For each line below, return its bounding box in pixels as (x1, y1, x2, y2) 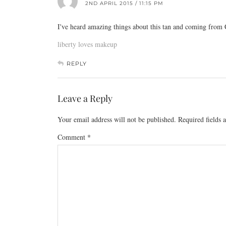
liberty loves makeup (58, 39, 117, 49)
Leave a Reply (58, 92, 112, 104)
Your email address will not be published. (58, 115, 176, 124)
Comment (58, 132, 87, 142)
